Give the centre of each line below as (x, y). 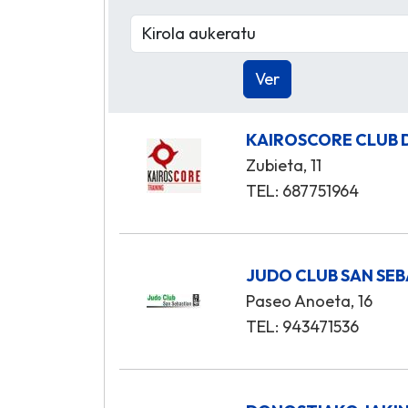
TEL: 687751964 (303, 191)
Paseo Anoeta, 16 (310, 301)
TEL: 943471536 (303, 327)
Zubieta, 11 (284, 166)
